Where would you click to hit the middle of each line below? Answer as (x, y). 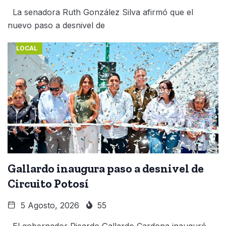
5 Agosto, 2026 (49, 205)
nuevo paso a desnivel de (56, 25)
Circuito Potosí (48, 183)
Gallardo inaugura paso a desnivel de (106, 168)
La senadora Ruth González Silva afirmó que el (100, 12)
